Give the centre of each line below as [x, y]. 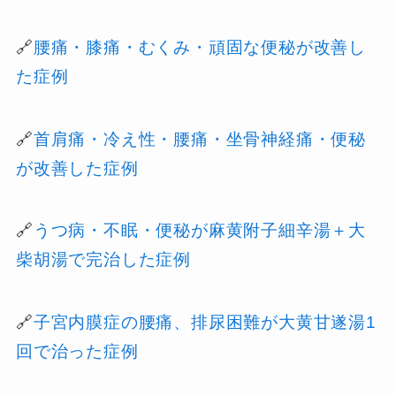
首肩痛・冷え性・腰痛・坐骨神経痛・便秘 [200, 139]
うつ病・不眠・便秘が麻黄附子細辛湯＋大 [200, 231]
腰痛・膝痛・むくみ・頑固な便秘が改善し [200, 48]
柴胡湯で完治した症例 [103, 260]
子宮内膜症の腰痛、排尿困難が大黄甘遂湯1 [205, 322]
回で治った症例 [77, 351]
